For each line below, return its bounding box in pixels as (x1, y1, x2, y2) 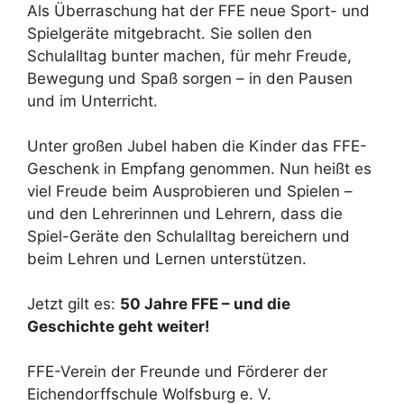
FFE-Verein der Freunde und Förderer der (27, 363, 327, 381)
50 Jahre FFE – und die (120, 295, 290, 314)
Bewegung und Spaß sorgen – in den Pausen (27, 69, 353, 88)
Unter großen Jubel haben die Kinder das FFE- (27, 137, 367, 156)
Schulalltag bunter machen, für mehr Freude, (27, 47, 352, 66)
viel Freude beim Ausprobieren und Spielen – (27, 182, 353, 201)
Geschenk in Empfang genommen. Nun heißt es (27, 160, 372, 179)
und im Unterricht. (27, 92, 158, 111)
